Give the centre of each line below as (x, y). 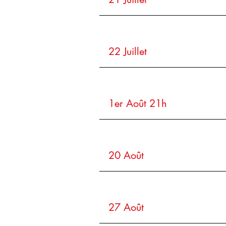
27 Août (126, 207)
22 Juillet (128, 51)
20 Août (126, 155)
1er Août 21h (138, 103)
